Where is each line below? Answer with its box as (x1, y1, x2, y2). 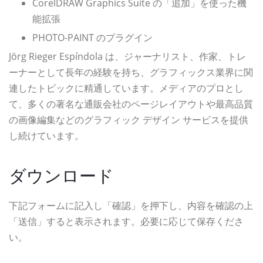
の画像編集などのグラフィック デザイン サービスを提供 (9, 113, 248, 126)
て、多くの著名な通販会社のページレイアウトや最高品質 (9, 97, 253, 110)
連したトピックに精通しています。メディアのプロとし (9, 82, 244, 95)
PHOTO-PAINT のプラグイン (32, 31, 153, 44)
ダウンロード (9, 164, 114, 187)
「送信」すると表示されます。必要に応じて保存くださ (9, 215, 244, 228)
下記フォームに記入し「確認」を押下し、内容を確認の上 (9, 199, 253, 212)
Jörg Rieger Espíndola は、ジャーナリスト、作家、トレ (9, 50, 246, 63)
